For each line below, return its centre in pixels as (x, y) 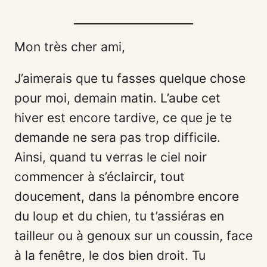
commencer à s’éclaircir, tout (100, 176)
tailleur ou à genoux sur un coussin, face (133, 235)
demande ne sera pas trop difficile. (117, 137)
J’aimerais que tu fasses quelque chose (130, 78)
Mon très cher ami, (70, 46)
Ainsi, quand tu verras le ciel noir (111, 157)
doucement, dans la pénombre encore (127, 196)
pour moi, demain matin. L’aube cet (117, 98)
